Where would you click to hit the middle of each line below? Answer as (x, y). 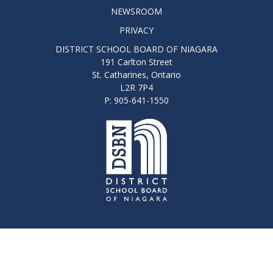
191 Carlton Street (136, 62)
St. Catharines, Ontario (136, 74)
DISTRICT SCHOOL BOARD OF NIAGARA (136, 49)
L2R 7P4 (136, 87)
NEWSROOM (136, 11)
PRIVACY (136, 30)
